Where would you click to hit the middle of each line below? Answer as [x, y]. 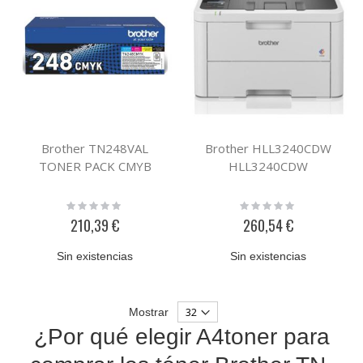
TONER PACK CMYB [95, 167]
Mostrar [149, 312]
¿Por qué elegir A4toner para [181, 336]
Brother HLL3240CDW [268, 149]
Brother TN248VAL [95, 149]
